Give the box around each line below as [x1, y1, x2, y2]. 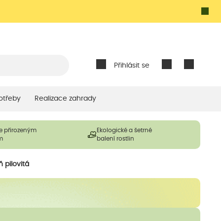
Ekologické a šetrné [97, 127, 152, 133]
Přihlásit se [113, 62, 149, 70]
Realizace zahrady [34, 95, 96, 102]
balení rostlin [97, 135, 134, 142]
